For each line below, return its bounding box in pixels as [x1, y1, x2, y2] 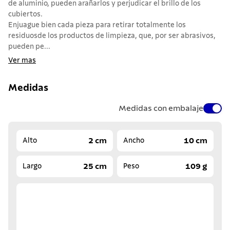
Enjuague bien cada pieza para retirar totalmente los [8, 22, 186, 29]
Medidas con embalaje [119, 104, 203, 112]
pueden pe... [8, 43, 50, 51]
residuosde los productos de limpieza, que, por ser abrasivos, [8, 32, 216, 40]
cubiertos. [8, 11, 43, 18]
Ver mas [8, 57, 36, 65]
